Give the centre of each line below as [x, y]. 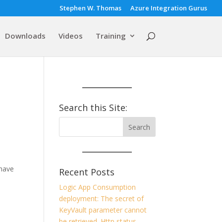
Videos [70, 36]
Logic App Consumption [98, 187]
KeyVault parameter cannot [103, 210]
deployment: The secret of [102, 198]
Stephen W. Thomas [90, 8]
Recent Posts [87, 172]
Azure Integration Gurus [169, 8]
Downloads [25, 36]
